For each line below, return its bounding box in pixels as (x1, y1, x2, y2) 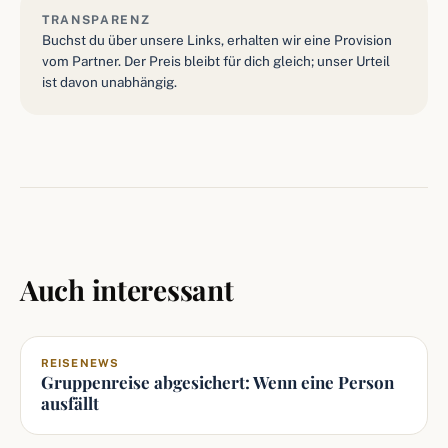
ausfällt (41, 392, 99, 414)
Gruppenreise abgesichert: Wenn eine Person (41, 371, 394, 393)
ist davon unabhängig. (42, 74, 177, 90)
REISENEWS (41, 357, 119, 369)
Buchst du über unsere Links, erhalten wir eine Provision (42, 32, 392, 48)
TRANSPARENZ (42, 13, 151, 27)
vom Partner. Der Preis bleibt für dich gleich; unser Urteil (42, 53, 390, 69)
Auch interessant (20, 271, 234, 308)
